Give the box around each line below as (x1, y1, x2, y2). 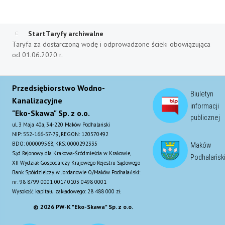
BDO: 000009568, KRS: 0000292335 (12, 140, 97, 147)
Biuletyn (190, 89, 213, 98)
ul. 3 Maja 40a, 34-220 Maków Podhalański (12, 121, 110, 128)
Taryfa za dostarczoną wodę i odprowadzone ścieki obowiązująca (12, 39, 210, 49)
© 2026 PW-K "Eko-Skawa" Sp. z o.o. (33, 202, 133, 210)
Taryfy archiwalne (45, 29, 103, 38)
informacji (190, 101, 219, 110)
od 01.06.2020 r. (12, 50, 63, 59)
